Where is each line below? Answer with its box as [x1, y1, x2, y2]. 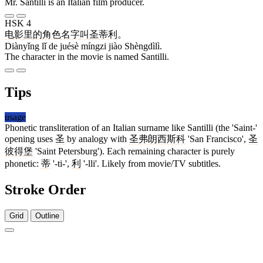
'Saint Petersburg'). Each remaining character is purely [33, 146, 235, 157]
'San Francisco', [186, 134, 248, 144]
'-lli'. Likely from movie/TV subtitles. [81, 159, 221, 169]
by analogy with [65, 134, 129, 144]
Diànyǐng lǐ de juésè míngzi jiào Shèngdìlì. [5, 41, 162, 52]
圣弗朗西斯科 [129, 134, 186, 144]
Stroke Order [5, 182, 86, 198]
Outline [35, 211, 59, 220]
